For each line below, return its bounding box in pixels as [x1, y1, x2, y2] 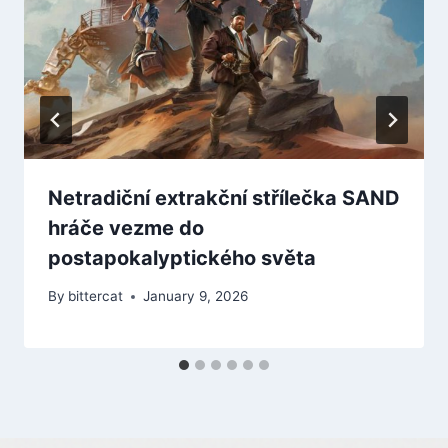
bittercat [68, 288, 124, 305]
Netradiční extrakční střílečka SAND [48, 185, 400, 210]
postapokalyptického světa [48, 245, 316, 270]
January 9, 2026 [143, 288, 249, 305]
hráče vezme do [48, 215, 204, 240]
